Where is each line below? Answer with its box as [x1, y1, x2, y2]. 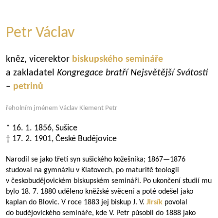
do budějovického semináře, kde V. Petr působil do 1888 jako [6, 209, 196, 217]
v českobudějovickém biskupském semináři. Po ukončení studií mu [6, 177, 212, 185]
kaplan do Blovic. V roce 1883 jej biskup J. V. [6, 199, 146, 206]
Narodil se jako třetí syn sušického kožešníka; [6, 156, 147, 163]
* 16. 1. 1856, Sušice [6, 124, 77, 133]
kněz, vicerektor [6, 54, 72, 64]
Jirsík [146, 199, 163, 206]
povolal [164, 199, 187, 206]
